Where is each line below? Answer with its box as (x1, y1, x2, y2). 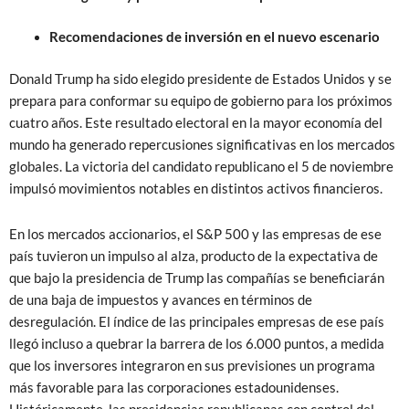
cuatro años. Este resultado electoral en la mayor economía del (9, 115, 383, 131)
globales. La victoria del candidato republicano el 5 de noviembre (9, 159, 393, 175)
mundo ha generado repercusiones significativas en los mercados (9, 137, 395, 153)
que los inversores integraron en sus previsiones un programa (9, 357, 375, 373)
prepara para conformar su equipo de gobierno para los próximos (9, 93, 393, 110)
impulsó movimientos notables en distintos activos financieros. (9, 181, 383, 197)
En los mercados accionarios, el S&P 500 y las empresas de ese (9, 225, 382, 242)
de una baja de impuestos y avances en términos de (9, 291, 312, 308)
